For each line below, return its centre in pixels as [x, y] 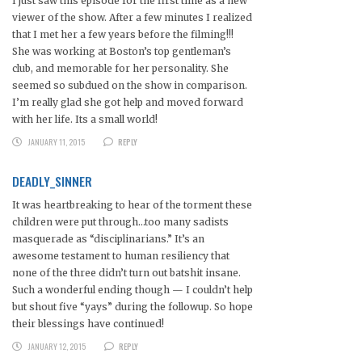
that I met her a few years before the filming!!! [123, 35]
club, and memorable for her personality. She [120, 69]
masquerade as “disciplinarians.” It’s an [108, 239]
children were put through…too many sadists [120, 222]
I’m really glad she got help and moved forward [128, 103]
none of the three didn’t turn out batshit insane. [126, 273]
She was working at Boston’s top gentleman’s [122, 52]
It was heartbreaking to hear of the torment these [132, 205]
